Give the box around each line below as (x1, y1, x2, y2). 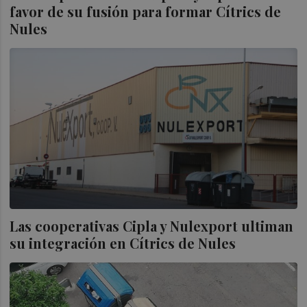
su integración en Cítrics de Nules (10, 234, 236, 252)
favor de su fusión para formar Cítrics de (10, 2, 282, 21)
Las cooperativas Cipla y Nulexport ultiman (10, 217, 294, 235)
